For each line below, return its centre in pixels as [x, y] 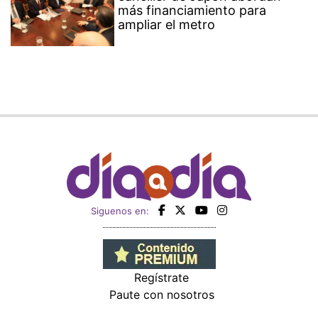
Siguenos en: [120, 210]
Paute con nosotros [161, 294]
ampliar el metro [167, 24]
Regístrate [161, 277]
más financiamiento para [192, 10]
